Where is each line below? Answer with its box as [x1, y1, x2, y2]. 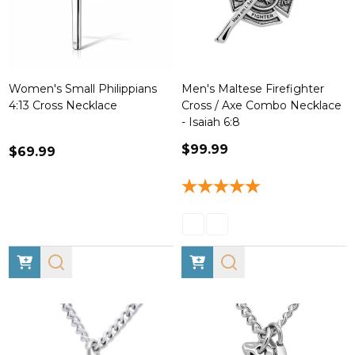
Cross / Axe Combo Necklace [181, 98, 342, 113]
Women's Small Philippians [9, 82, 157, 96]
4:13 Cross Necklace [9, 98, 117, 113]
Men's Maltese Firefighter [181, 82, 324, 96]
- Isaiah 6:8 [181, 115, 240, 129]
